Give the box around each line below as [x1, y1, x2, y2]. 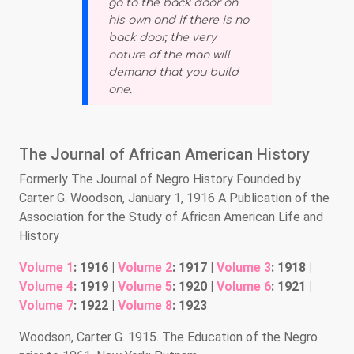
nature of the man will [108, 48, 230, 61]
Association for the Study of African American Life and [19, 209, 323, 224]
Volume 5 [118, 278, 172, 294]
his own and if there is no [108, 13, 249, 26]
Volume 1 [19, 259, 73, 275]
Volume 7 [19, 297, 73, 313]
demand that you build [108, 66, 239, 78]
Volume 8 [118, 297, 172, 313]
